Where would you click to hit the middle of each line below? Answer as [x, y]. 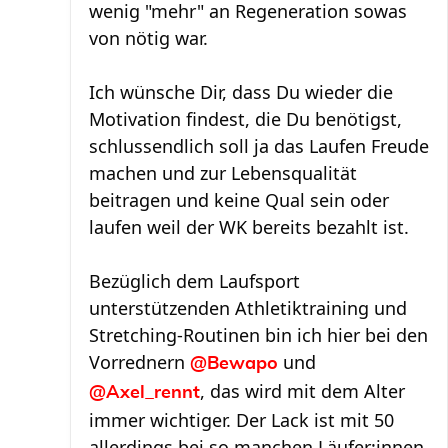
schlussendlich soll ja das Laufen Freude [259, 146]
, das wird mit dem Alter [302, 391]
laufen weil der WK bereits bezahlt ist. [249, 227]
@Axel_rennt [144, 393]
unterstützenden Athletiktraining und [248, 308]
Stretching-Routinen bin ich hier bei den [258, 335]
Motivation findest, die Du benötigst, [245, 119]
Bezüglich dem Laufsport [194, 281]
